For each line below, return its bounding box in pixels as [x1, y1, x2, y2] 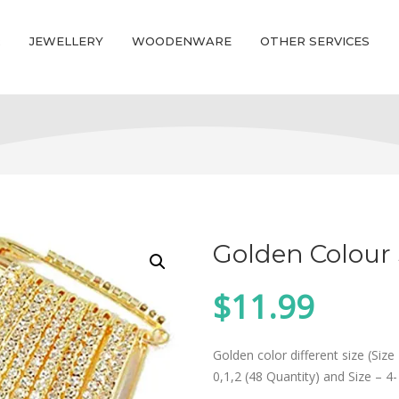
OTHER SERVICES [260, 34, 370, 48]
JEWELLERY [29, 34, 103, 48]
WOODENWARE [132, 34, 232, 48]
